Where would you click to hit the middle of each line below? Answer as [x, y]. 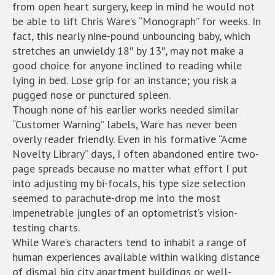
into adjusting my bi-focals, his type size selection [129, 183]
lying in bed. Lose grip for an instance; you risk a [124, 80]
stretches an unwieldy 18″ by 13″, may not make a [128, 51]
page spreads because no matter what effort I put [130, 168]
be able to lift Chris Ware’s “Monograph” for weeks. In [137, 21]
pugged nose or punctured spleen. [91, 95]
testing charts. [46, 227]
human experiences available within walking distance [136, 257]
